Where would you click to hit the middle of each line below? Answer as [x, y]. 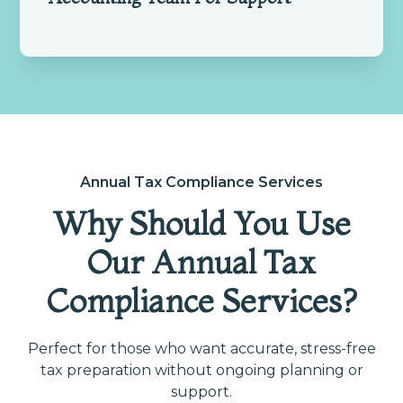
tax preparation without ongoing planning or [201, 370]
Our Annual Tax [201, 261]
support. [201, 391]
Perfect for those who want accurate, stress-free [201, 348]
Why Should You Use [201, 223]
